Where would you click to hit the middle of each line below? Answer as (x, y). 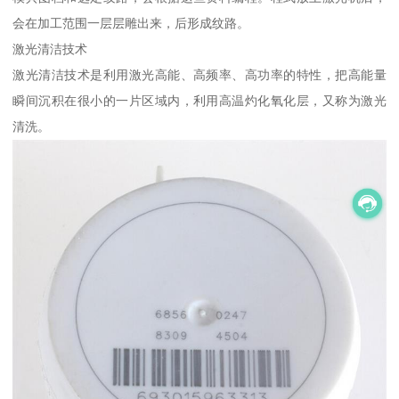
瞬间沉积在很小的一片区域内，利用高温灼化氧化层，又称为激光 (199, 101)
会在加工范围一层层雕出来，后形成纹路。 (131, 24)
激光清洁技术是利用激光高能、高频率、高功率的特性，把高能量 (199, 75)
